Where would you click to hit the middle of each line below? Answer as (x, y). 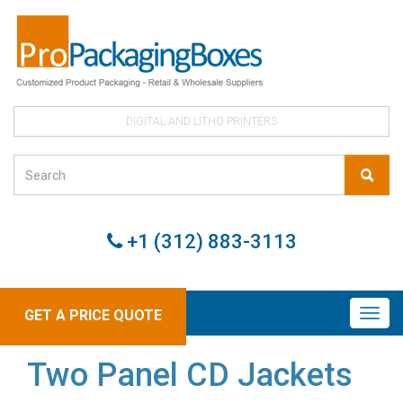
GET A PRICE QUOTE (93, 315)
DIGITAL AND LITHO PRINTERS (201, 121)
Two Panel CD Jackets (190, 375)
